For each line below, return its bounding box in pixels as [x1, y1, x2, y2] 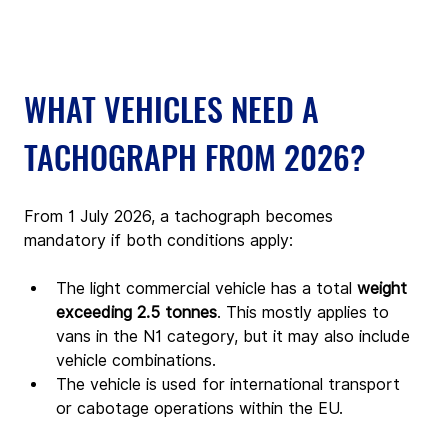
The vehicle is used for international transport [56, 375, 405, 395]
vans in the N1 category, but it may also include [56, 327, 415, 347]
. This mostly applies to [217, 303, 394, 323]
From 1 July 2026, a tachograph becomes [24, 207, 338, 227]
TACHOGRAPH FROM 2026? [24, 133, 366, 181]
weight [357, 279, 412, 299]
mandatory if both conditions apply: [24, 231, 293, 251]
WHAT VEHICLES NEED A [24, 85, 327, 133]
